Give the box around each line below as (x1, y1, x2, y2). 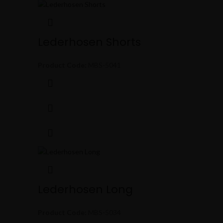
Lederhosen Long (38, 181, 133, 197)
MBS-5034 (87, 208, 121, 217)
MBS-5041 (87, 61, 121, 70)
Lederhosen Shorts (38, 34, 141, 50)
